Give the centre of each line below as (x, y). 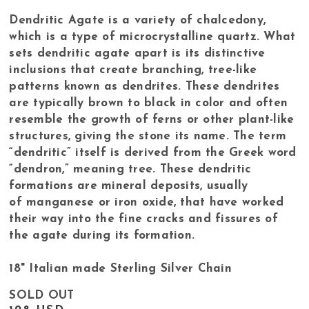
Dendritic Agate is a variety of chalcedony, (138, 21)
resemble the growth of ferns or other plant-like (152, 120)
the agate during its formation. (102, 236)
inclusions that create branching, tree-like (133, 70)
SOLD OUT (42, 296)
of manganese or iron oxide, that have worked (147, 203)
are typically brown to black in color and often (149, 103)
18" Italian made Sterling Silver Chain (120, 269)
